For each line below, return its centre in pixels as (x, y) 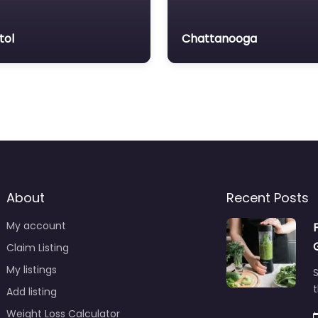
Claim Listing (37, 248)
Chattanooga (219, 39)
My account (36, 226)
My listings (31, 270)
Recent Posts (268, 198)
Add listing (31, 292)
